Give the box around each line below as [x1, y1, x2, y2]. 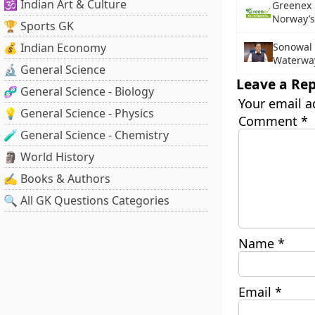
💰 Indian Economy [4, 40, 106, 56]
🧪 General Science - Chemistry [4, 127, 169, 143]
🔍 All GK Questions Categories [4, 193, 169, 208]
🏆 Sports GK [4, 18, 74, 34]
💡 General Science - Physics [4, 105, 154, 121]
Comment [238, 112, 301, 129]
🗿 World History [4, 149, 94, 165]
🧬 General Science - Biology [4, 84, 154, 99]
